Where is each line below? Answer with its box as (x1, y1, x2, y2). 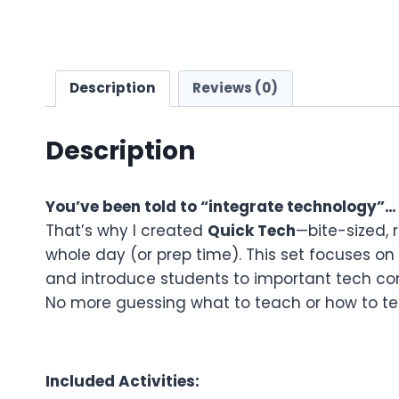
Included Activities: (45, 370, 199, 392)
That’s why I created (45, 219, 208, 241)
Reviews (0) (192, 78, 279, 98)
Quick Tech (208, 219, 296, 241)
